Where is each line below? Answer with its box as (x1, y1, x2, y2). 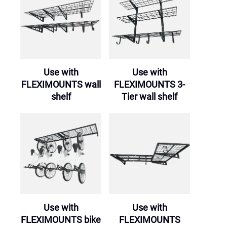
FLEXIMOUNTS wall (21, 79, 101, 90)
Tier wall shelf (122, 91, 177, 102)
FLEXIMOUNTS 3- (114, 79, 185, 90)
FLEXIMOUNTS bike (21, 214, 101, 225)
